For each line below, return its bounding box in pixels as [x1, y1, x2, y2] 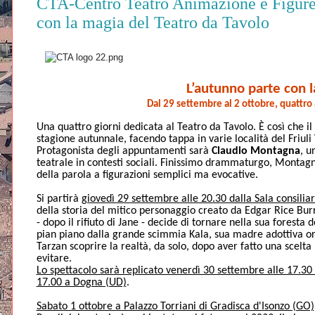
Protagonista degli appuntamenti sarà [36, 146, 212, 157]
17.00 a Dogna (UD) [36, 277, 127, 289]
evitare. [36, 253, 72, 265]
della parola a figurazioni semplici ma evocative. [36, 169, 258, 181]
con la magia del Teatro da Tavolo [36, 13, 269, 32]
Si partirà [36, 193, 82, 205]
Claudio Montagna [211, 146, 300, 157]
